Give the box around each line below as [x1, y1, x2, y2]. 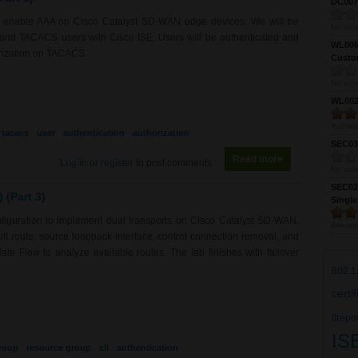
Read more [233, 153, 283, 165]
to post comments [133, 157, 212, 169]
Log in [60, 157, 87, 169]
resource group [26, 342, 91, 352]
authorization [133, 127, 189, 137]
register [101, 157, 133, 169]
